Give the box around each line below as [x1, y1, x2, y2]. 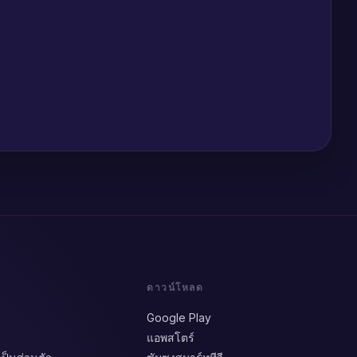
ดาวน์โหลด [147, 281, 203, 293]
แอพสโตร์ [147, 331, 194, 344]
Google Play [147, 311, 211, 324]
